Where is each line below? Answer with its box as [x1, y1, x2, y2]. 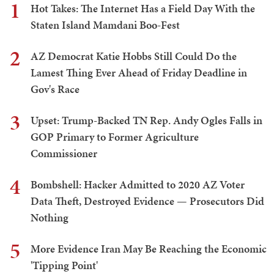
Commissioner [31, 146, 97, 161]
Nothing [31, 210, 68, 226]
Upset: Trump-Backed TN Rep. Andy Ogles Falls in [31, 113, 262, 128]
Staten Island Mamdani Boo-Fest [31, 17, 180, 33]
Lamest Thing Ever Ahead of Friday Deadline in [31, 65, 247, 81]
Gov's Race [31, 81, 80, 97]
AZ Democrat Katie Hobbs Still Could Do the [31, 48, 237, 64]
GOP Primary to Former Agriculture [31, 129, 199, 145]
